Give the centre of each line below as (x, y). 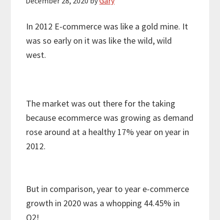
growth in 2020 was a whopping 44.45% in (103, 203)
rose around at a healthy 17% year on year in (108, 132)
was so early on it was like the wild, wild (99, 41)
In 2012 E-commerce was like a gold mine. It (107, 27)
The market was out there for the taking (101, 104)
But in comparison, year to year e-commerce (108, 189)
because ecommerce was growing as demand (110, 118)
